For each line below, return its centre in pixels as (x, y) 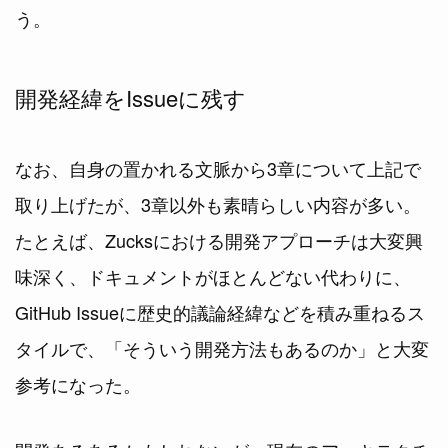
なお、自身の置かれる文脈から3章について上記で (218, 167)
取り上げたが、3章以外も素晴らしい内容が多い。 (218, 203)
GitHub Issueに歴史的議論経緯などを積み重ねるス (220, 311)
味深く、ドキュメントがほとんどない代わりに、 (213, 275)
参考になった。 (78, 383)
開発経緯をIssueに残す (130, 97)
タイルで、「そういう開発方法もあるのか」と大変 (222, 347)
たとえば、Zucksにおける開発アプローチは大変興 (219, 239)
